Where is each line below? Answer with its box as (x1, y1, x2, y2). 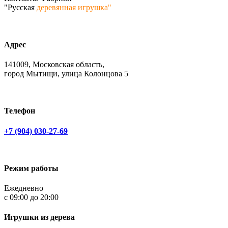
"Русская (4, 3, 37, 12)
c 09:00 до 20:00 (4, 193, 59, 202)
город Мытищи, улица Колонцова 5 (4, 69, 128, 78)
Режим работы (4, 163, 59, 173)
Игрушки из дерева (4, 213, 75, 222)
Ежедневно (4, 184, 43, 193)
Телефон (4, 106, 35, 116)
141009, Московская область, (4, 60, 104, 69)
